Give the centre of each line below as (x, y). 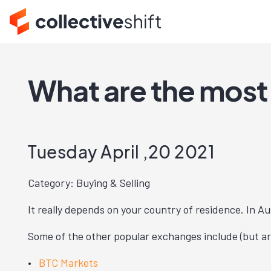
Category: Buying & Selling (89, 183)
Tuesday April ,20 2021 (121, 152)
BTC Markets (68, 263)
